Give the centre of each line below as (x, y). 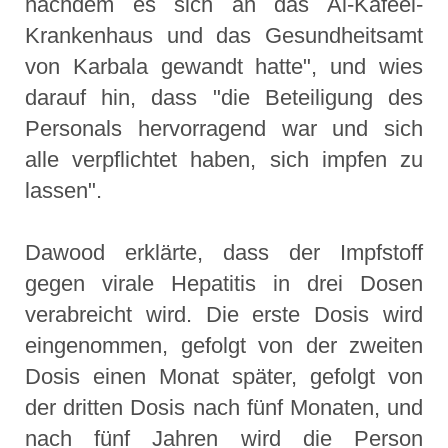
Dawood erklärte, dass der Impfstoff (224, 253)
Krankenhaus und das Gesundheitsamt (224, 36)
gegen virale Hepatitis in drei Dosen (224, 284)
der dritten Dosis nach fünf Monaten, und (224, 408)
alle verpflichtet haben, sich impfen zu (224, 160)
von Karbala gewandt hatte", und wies (224, 67)
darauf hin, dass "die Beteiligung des (224, 98)
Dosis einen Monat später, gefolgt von (224, 377)
